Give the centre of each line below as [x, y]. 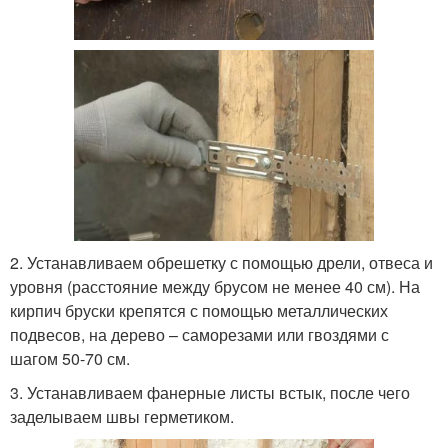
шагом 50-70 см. [70, 358]
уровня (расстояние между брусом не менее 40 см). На [215, 286]
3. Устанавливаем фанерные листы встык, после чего [210, 392]
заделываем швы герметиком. [122, 416]
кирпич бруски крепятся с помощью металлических [199, 310]
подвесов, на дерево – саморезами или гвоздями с [199, 334]
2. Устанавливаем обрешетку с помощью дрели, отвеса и [221, 262]
